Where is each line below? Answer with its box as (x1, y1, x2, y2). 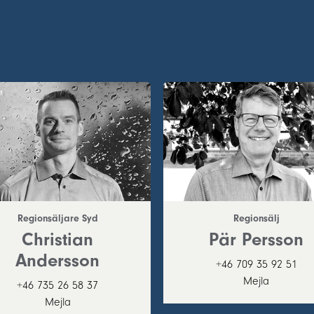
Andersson (15, 250, 100, 271)
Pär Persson (209, 228, 304, 250)
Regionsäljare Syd (17, 212, 98, 224)
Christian (22, 228, 94, 250)
